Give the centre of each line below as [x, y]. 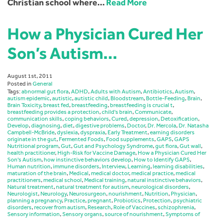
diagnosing [46, 126]
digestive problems [100, 126]
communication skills [35, 119]
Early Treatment [127, 133]
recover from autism [60, 208]
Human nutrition [29, 167]
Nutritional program [33, 146]
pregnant [100, 201]
